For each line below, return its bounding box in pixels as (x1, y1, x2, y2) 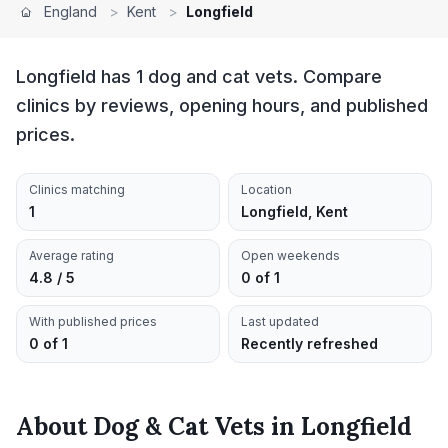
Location (241, 182, 292, 197)
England (44, 3, 97, 20)
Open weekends (241, 248, 340, 263)
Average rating (29, 248, 114, 263)
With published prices (29, 314, 157, 329)
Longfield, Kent (241, 203, 348, 220)
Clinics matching (29, 182, 125, 197)
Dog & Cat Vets (93, 411, 265, 442)
